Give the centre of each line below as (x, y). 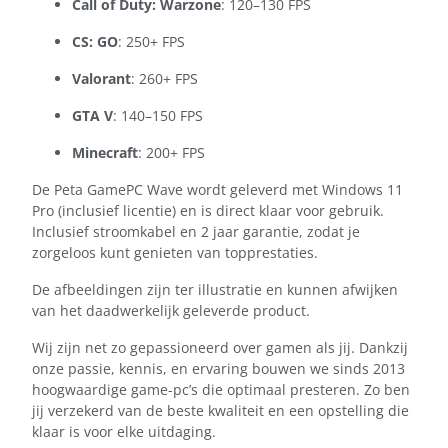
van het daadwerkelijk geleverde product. (171, 311)
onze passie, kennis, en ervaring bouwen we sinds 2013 (218, 369)
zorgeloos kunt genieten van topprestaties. (175, 253)
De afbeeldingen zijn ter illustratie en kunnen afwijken (215, 290)
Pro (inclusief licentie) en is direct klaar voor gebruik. (208, 211)
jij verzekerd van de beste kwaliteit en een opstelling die (220, 411)
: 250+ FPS (151, 42)
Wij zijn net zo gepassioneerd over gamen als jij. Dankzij (220, 348)
